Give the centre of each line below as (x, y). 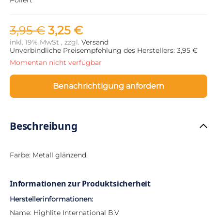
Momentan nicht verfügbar (56, 62)
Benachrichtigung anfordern (108, 86)
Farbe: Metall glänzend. (49, 155)
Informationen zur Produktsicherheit (80, 183)
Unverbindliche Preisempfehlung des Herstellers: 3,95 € (104, 50)
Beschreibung (44, 126)
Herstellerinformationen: (51, 199)
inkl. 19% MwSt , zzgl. (46, 42)
